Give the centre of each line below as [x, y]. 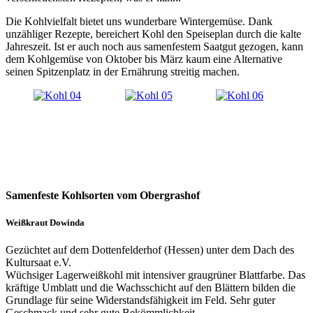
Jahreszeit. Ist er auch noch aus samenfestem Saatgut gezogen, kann [154, 46]
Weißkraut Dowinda [45, 222]
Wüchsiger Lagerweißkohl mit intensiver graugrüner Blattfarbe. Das [155, 275]
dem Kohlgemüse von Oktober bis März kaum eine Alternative [144, 59]
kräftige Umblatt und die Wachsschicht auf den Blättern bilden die [151, 288]
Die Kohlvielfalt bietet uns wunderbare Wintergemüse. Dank [139, 21]
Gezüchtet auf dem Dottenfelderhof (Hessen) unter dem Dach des [150, 250]
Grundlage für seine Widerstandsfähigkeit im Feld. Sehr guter [140, 300]
